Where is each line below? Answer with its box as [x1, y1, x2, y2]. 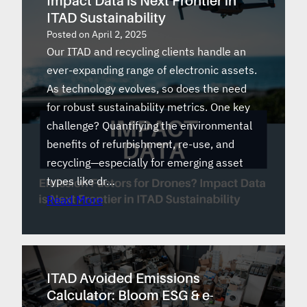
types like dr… [47, 173, 115, 188]
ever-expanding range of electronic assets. [47, 62, 257, 77]
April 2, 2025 [92, 27, 147, 40]
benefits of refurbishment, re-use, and [47, 136, 234, 151]
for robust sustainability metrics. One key [47, 99, 250, 114]
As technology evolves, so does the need [47, 81, 247, 95]
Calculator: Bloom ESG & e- [47, 286, 214, 304]
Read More [47, 192, 103, 208]
